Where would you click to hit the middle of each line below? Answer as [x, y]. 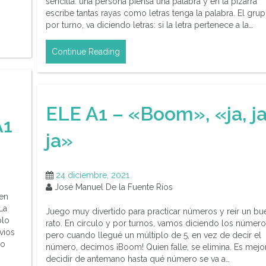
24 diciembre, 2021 [93, 175]
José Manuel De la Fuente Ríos [113, 187]
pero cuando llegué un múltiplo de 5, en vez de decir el [153, 235]
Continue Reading [86, 52]
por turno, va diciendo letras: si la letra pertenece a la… [149, 25]
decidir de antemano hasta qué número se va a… [138, 259]
